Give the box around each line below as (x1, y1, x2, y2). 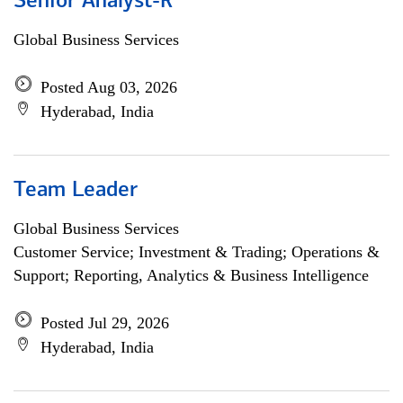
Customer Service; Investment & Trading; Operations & (13, 243, 380, 261)
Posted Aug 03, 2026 (40, 78, 177, 96)
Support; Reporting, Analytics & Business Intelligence (13, 266, 369, 284)
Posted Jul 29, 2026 (40, 314, 169, 332)
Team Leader (13, 180, 138, 201)
